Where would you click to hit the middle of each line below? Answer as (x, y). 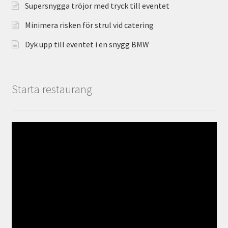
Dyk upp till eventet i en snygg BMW (87, 45)
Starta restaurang (52, 89)
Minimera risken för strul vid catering (89, 25)
